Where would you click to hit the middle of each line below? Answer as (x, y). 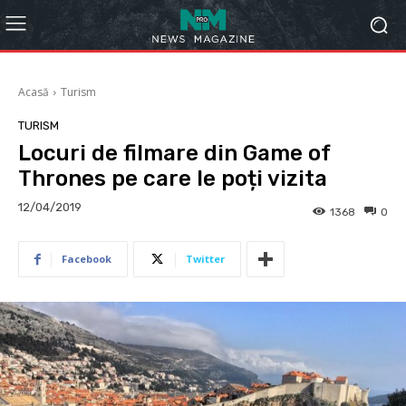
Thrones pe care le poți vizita (173, 179)
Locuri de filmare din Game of (174, 153)
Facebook (87, 259)
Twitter (205, 259)
